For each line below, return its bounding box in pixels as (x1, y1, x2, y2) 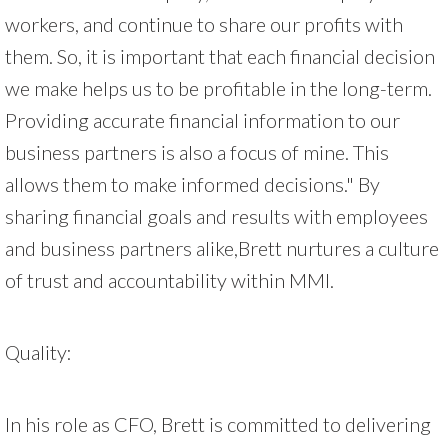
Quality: (5, 339, 72, 364)
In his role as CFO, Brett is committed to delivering (5, 411, 431, 436)
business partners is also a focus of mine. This (5, 139, 389, 164)
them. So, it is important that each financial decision (5, 43, 435, 68)
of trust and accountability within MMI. (5, 267, 334, 292)
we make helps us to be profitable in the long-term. (5, 75, 432, 100)
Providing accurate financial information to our (5, 107, 400, 132)
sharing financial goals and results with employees (5, 203, 428, 228)
